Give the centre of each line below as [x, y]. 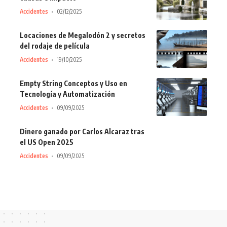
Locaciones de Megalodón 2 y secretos [83, 35]
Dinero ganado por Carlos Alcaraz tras [82, 132]
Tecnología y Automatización [67, 94]
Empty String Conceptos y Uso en [73, 84]
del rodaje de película [55, 46]
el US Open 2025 [47, 142]
